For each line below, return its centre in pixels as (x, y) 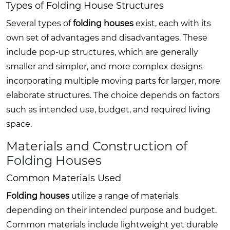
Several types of (40, 23)
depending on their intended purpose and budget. (111, 210)
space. (19, 124)
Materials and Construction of (97, 146)
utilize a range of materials (124, 196)
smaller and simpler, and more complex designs (104, 66)
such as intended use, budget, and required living (108, 109)
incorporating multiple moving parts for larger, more (113, 81)
